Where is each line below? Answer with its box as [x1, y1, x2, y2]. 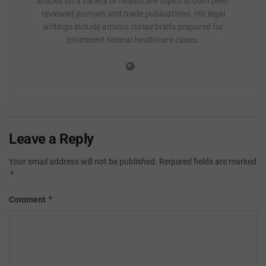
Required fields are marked [159, 156, 256, 166]
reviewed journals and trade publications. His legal [41, 8, 225, 18]
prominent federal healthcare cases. [67, 34, 199, 45]
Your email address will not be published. [9, 156, 157, 166]
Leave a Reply [9, 130, 94, 147]
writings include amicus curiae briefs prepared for [43, 21, 223, 31]
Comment [9, 194, 47, 204]
